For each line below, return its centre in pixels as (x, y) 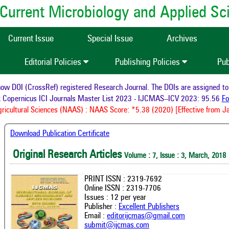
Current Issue (31, 39)
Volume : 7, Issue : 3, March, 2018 (175, 156)
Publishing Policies (148, 62)
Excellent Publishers (149, 207)
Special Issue (110, 39)
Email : (96, 216)
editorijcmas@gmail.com (146, 216)
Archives (182, 39)
